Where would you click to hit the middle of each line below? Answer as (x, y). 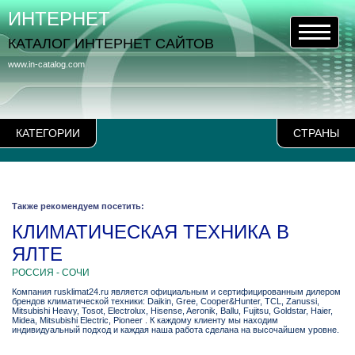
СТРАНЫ (316, 133)
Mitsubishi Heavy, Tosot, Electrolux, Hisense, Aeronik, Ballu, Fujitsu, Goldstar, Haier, (172, 311)
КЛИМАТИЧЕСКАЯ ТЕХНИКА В (151, 232)
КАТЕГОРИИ (48, 133)
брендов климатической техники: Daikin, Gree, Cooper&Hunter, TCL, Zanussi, (166, 301)
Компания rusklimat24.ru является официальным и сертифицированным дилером (176, 292)
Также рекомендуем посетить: (78, 206)
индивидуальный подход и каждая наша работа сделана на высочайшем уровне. (176, 330)
